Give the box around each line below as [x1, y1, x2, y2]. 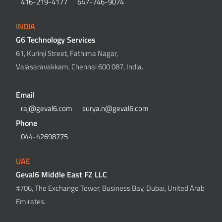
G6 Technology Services [16, 34, 96, 46]
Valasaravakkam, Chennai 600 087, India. [16, 61, 144, 73]
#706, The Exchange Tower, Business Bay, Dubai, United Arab [16, 182, 205, 194]
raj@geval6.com [21, 103, 73, 114]
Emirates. [16, 196, 46, 208]
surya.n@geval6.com [82, 103, 149, 114]
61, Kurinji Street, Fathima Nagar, [16, 48, 118, 59]
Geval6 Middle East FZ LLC [16, 168, 108, 181]
